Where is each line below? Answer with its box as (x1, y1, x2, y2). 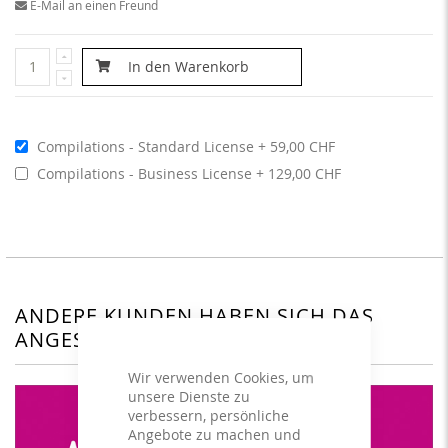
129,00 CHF (267, 163, 341, 183)
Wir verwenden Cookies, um (127, 367, 314, 387)
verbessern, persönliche (127, 405, 289, 425)
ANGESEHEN (15, 325, 141, 353)
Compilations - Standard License (36, 136, 254, 156)
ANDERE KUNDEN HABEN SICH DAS (15, 301, 374, 329)
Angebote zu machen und (127, 424, 301, 444)
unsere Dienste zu (127, 386, 250, 406)
